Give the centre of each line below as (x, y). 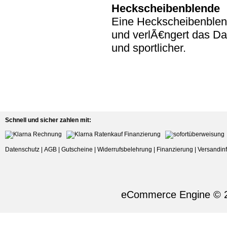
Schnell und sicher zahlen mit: (48, 120)
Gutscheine (77, 149)
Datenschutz (22, 149)
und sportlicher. (149, 48)
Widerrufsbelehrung (125, 149)
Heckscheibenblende (166, 8)
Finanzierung (175, 149)
